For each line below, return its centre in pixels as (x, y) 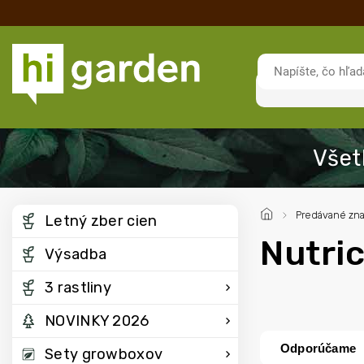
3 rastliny (78, 288)
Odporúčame (318, 348)
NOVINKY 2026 (97, 321)
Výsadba (76, 254)
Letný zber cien (101, 221)
